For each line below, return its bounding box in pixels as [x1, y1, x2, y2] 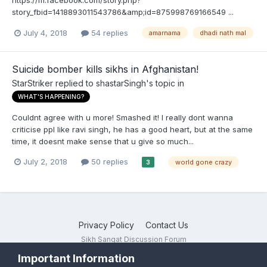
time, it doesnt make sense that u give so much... [12, 136, 194, 146]
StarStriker [12, 77, 53, 88]
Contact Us [145, 220, 188, 231]
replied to [53, 77, 96, 88]
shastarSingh [96, 77, 146, 88]
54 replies [89, 27, 128, 38]
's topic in [146, 77, 184, 88]
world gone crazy [175, 157, 232, 166]
